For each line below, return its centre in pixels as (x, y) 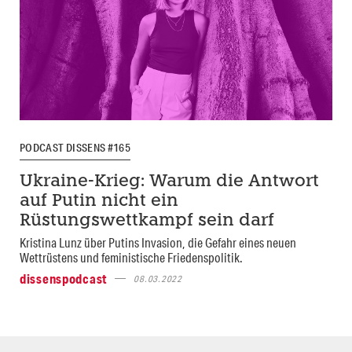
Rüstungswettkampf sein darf (147, 221)
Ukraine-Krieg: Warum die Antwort (169, 181)
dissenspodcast (64, 278)
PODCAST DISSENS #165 (75, 147)
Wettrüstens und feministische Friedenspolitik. (131, 257)
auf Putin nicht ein (99, 201)
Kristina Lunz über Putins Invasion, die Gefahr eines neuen (158, 242)
